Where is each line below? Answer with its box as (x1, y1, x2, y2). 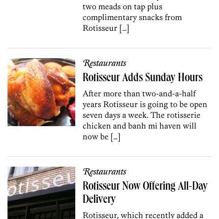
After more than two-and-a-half (83, 88, 196, 98)
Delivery (83, 194, 116, 206)
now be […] (83, 131, 121, 141)
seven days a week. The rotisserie (83, 109, 201, 120)
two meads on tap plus (83, 1, 163, 11)
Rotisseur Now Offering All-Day (83, 181, 208, 193)
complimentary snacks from (83, 12, 182, 22)
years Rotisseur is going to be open (83, 99, 208, 109)
